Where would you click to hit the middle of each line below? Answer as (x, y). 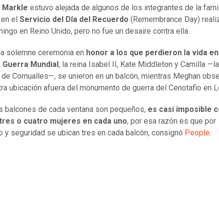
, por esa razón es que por (172, 121)
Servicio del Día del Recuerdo (74, 20)
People (197, 133)
